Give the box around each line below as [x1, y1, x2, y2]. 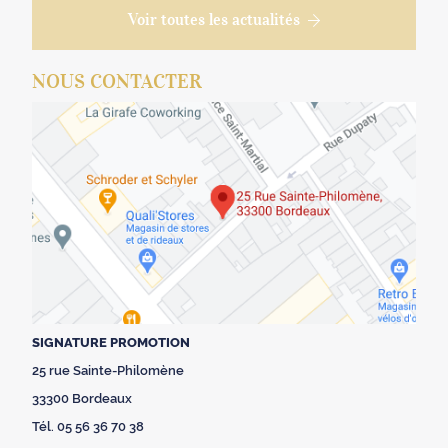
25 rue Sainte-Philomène [32, 363, 185, 379]
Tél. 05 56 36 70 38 [32, 419, 145, 435]
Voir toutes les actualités [128, 9, 300, 30]
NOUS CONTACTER [32, 69, 203, 94]
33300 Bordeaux [32, 391, 133, 407]
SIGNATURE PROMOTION [32, 335, 191, 351]
